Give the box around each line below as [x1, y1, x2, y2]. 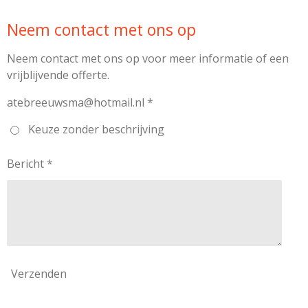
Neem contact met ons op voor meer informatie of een [7, 51, 289, 67]
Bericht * [7, 155, 53, 171]
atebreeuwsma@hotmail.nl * [7, 95, 153, 111]
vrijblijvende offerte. [7, 67, 109, 83]
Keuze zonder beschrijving [27, 121, 164, 137]
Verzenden [11, 266, 67, 282]
